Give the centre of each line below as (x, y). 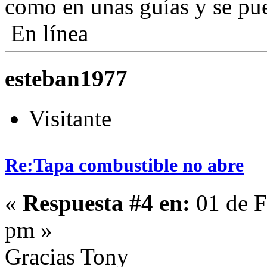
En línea (46, 33)
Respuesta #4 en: (106, 203)
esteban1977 (66, 79)
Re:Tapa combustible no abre (124, 165)
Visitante (70, 118)
